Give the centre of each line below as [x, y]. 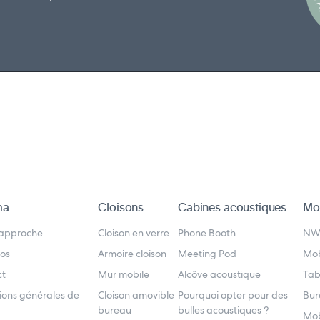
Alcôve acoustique [220, 274]
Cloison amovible [136, 295]
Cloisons [121, 207]
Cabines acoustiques [232, 207]
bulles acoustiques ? [224, 310]
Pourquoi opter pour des [233, 295]
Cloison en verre [134, 233]
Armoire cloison [132, 254]
